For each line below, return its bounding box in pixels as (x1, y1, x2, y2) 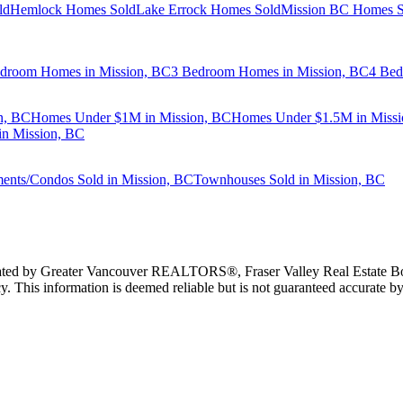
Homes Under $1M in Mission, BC (31, 109, 231, 125)
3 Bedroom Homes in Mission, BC (171, 63, 369, 79)
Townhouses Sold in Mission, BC (193, 171, 385, 187)
